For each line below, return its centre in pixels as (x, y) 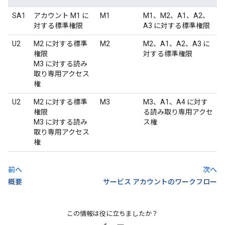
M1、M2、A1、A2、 (176, 15)
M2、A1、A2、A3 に (177, 43)
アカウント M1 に (61, 15)
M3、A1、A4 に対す (176, 102)
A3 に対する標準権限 (177, 25)
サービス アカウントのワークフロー (160, 182)
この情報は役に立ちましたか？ (113, 213)
